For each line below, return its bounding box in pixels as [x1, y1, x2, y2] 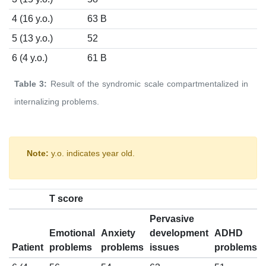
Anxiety [100, 228, 135, 239]
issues [149, 242, 179, 253]
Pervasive [149, 214, 194, 224]
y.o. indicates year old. [49, 148, 135, 159]
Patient [11, 242, 43, 253]
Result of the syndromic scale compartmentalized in [50, 79, 248, 89]
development [149, 228, 208, 239]
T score [49, 194, 83, 204]
